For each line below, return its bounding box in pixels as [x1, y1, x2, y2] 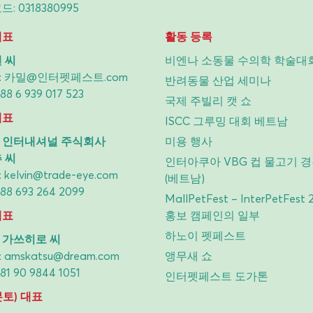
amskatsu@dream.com [4, 248, 119, 263]
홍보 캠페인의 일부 [165, 208, 260, 222]
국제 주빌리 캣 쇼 [165, 93, 252, 108]
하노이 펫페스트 [165, 228, 246, 242]
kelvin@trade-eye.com [4, 167, 118, 182]
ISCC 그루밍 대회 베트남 [165, 113, 288, 128]
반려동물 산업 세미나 [165, 73, 271, 87]
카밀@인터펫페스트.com [4, 69, 128, 84]
